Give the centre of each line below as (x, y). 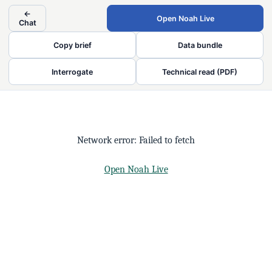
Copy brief (72, 45)
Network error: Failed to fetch (136, 140)
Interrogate (72, 72)
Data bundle (200, 45)
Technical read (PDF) (200, 72)
